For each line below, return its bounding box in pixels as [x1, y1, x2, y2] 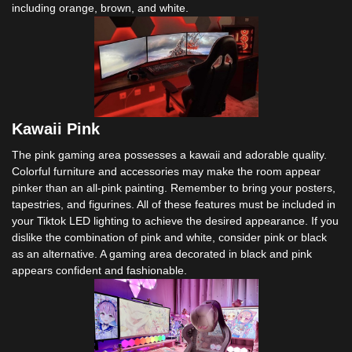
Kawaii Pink [12, 120, 100, 138]
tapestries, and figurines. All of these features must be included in [12, 198, 335, 211]
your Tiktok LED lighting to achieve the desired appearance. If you [12, 214, 339, 228]
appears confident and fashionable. [12, 264, 187, 277]
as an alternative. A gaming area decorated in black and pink [12, 247, 312, 261]
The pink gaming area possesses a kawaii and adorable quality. [12, 148, 327, 162]
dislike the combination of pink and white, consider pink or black [12, 231, 327, 244]
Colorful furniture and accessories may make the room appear [12, 165, 321, 178]
